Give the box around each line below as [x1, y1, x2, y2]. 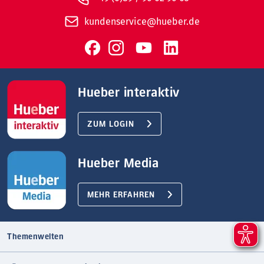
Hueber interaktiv [78, 86, 180, 100]
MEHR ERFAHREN [87, 191, 156, 200]
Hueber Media [78, 157, 159, 170]
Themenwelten [7, 233, 64, 242]
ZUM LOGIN [87, 120, 135, 129]
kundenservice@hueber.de [84, 16, 200, 28]
